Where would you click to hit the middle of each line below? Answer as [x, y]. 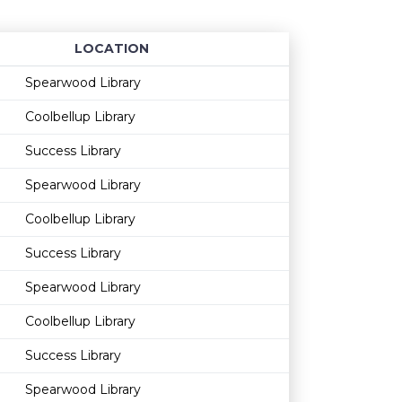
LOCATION [112, 48]
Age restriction [285, 66]
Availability [311, 66]
